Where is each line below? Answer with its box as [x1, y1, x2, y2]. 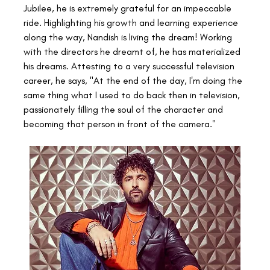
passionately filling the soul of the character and [24, 103, 225, 115]
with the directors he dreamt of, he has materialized [24, 45, 243, 57]
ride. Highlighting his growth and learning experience [24, 16, 240, 28]
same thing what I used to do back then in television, [24, 89, 242, 101]
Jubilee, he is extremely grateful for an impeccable [24, 2, 234, 14]
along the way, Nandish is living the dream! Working [24, 31, 234, 43]
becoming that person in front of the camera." [24, 118, 216, 130]
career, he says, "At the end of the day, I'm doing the [24, 74, 245, 86]
